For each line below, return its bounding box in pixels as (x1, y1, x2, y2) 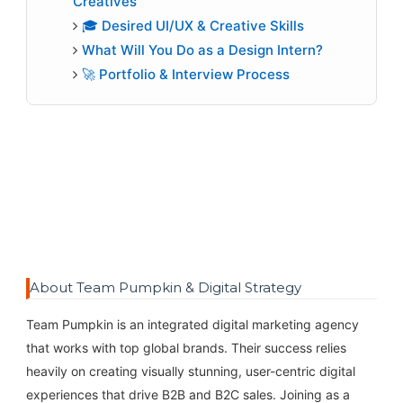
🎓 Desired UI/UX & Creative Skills (82, 17, 305, 35)
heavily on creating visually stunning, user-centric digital (25, 363, 355, 379)
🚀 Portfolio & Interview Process (82, 66, 291, 84)
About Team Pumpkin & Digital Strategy (29, 278, 301, 296)
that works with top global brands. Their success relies (25, 339, 346, 355)
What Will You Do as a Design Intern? (82, 41, 324, 59)
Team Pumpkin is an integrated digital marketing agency (25, 316, 359, 332)
